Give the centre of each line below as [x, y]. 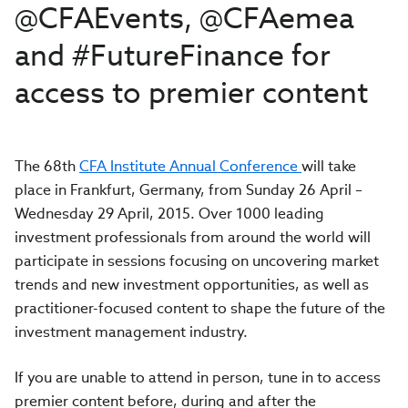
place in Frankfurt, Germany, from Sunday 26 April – [189, 190]
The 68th [47, 166]
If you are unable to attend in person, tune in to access [198, 377]
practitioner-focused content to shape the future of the [200, 308]
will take [329, 166]
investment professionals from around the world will [193, 237]
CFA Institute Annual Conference [190, 166]
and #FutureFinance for [173, 55]
